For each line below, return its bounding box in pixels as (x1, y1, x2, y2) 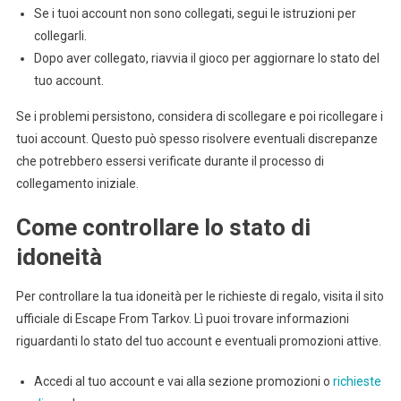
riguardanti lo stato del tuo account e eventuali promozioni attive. (15, 334, 381, 349)
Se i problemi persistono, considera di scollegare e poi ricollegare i (15, 109, 383, 124)
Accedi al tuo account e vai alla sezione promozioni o (33, 374, 333, 389)
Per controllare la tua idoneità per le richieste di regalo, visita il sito (15, 289, 384, 304)
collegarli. (33, 29, 87, 44)
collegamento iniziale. (15, 176, 139, 192)
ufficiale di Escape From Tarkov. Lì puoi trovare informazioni (15, 311, 349, 327)
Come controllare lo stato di (15, 214, 311, 242)
